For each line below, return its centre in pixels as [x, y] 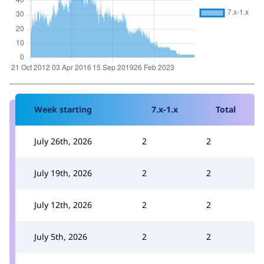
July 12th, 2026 [63, 204]
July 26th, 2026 [63, 141]
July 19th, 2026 [63, 173]
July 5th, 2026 [61, 236]
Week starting [63, 109]
